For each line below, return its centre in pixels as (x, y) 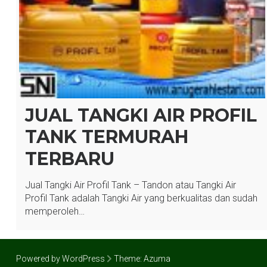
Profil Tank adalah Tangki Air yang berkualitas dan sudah (141, 198)
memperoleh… (55, 212)
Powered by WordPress (60, 259)
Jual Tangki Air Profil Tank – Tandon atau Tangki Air (130, 185)
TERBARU (69, 159)
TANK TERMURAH (106, 137)
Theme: (128, 259)
